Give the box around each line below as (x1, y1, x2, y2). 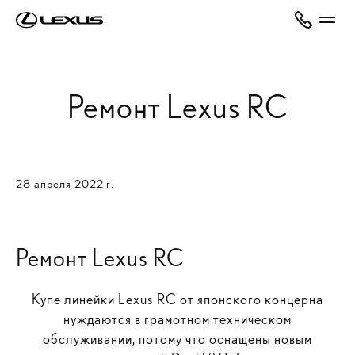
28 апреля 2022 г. (16, 177, 114, 191)
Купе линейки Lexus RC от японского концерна (32, 291, 323, 307)
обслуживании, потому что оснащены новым (43, 330, 312, 347)
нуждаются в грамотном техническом (63, 311, 292, 327)
